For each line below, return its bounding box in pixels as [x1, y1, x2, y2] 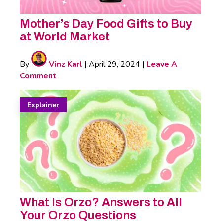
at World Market [20, 30, 110, 43]
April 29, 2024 [89, 58, 140, 70]
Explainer [27, 100, 59, 110]
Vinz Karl [47, 58, 82, 70]
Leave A [147, 58, 177, 70]
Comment [20, 70, 56, 81]
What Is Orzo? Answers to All [20, 195, 182, 209]
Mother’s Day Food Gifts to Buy [20, 17, 192, 30]
